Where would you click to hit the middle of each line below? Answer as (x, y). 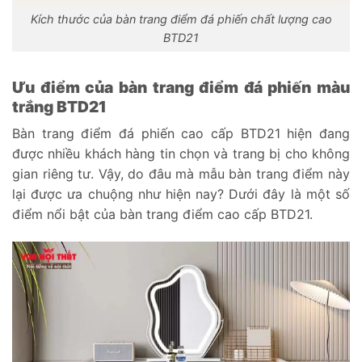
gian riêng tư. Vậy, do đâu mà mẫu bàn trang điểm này (181, 174)
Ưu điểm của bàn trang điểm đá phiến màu (181, 87)
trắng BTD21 (59, 106)
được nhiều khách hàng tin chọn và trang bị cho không (181, 154)
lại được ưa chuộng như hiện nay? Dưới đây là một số (181, 194)
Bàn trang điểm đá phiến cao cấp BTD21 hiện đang (181, 134)
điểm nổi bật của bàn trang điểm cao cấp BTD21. (162, 215)
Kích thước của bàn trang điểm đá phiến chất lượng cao (181, 19)
